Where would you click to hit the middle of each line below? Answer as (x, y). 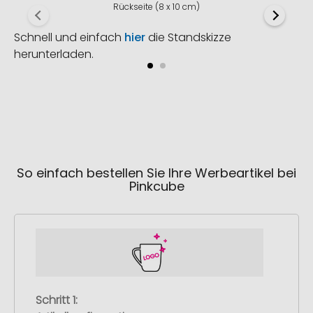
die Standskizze (188, 38)
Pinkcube (156, 187)
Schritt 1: (57, 300)
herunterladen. (54, 54)
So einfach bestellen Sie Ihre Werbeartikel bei (156, 173)
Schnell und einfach (69, 38)
